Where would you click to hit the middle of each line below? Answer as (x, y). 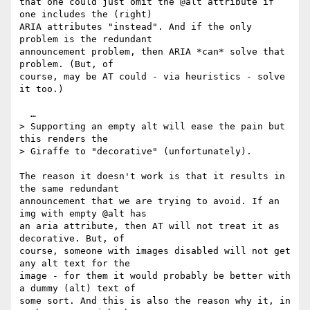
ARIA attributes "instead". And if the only (136, 27)
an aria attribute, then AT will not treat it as (149, 226)
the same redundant (72, 189)
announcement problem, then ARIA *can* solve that (152, 52)
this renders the (66, 139)
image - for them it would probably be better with (155, 276)
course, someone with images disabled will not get (155, 251)
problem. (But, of (69, 64)
